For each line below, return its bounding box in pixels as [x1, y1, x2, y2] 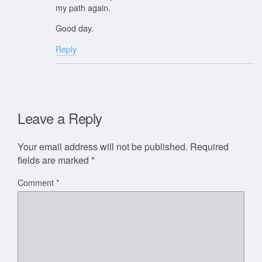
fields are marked [18, 153, 91, 167]
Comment [18, 175, 56, 188]
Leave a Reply [18, 107, 102, 128]
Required [190, 139, 229, 153]
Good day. [56, 22, 94, 35]
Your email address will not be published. [18, 139, 188, 153]
